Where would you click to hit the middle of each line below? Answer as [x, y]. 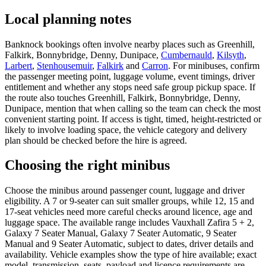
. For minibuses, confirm [214, 65]
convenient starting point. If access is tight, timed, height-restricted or [133, 119]
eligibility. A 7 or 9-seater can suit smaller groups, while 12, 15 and [129, 201]
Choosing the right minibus [87, 165]
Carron [155, 65]
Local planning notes [68, 19]
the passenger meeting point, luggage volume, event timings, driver [130, 76]
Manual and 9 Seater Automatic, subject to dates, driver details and [129, 244]
